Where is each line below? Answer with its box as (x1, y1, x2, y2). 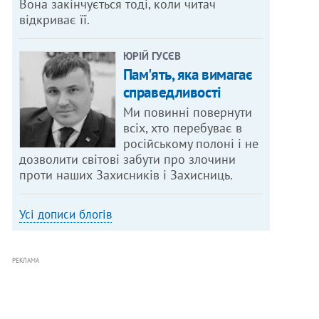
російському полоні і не (122, 135, 258, 152)
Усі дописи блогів (19, 206, 113, 223)
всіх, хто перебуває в (122, 120, 242, 137)
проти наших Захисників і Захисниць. (19, 167, 234, 184)
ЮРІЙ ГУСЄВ (122, 49, 181, 63)
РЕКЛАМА (12, 256, 40, 265)
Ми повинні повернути (122, 104, 252, 121)
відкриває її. (19, 11, 90, 28)
